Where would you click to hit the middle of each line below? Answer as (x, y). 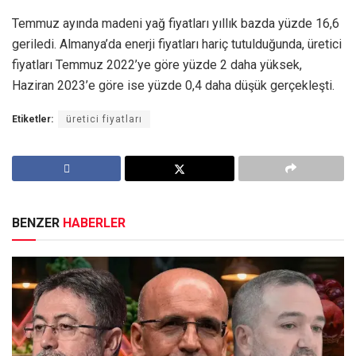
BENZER (37, 222)
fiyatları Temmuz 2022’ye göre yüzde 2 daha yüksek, (157, 64)
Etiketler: (33, 119)
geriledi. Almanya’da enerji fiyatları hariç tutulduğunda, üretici (177, 44)
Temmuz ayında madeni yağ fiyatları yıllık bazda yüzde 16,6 (176, 23)
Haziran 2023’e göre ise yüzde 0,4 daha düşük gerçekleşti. (173, 85)
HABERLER (94, 222)
